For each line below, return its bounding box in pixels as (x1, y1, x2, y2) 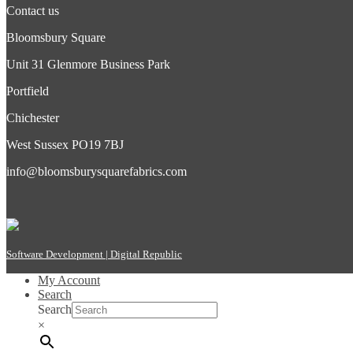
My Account (38, 273, 100, 287)
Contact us (6, 3, 59, 17)
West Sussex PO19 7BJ (6, 137, 124, 151)
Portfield (6, 84, 49, 98)
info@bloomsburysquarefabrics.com (6, 164, 187, 178)
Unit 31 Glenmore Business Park (6, 57, 170, 71)
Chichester (6, 110, 59, 124)
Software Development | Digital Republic (6, 247, 182, 260)
